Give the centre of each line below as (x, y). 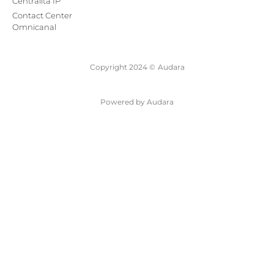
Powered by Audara (137, 102)
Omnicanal (34, 27)
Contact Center (42, 16)
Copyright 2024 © (122, 67)
